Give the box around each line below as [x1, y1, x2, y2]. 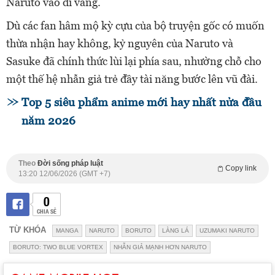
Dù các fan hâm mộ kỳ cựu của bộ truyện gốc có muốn [6, 19, 265, 33]
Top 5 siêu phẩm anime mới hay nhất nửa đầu [21, 96, 261, 109]
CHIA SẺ [36, 206, 56, 216]
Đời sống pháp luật [37, 159, 103, 168]
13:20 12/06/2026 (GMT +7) [18, 169, 110, 179]
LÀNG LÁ [162, 227, 189, 234]
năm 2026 [21, 114, 76, 128]
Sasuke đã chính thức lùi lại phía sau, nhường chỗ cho [6, 55, 261, 68]
